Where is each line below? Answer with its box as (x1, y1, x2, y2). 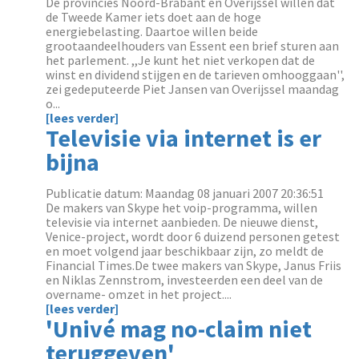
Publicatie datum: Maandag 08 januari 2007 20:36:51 (46, 185, 325, 201)
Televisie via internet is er (46, 123, 322, 153)
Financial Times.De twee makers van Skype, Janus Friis (46, 257, 342, 273)
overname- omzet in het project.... (46, 286, 232, 302)
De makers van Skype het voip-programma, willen (46, 200, 318, 216)
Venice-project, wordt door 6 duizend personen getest (46, 228, 341, 244)
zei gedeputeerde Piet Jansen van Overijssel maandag (46, 81, 340, 97)
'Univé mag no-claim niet (46, 313, 313, 344)
